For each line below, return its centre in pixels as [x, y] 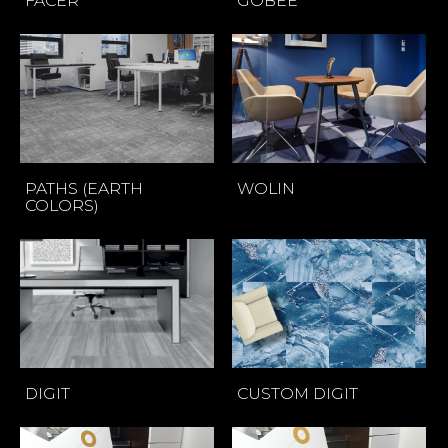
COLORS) [62, 205]
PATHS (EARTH [84, 188]
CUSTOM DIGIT [297, 394]
